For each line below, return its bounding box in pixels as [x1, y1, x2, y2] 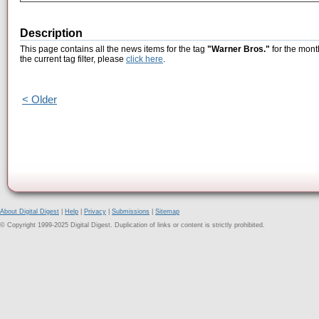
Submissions [112, 208, 150, 215]
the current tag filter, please [20, 54, 126, 65]
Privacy [84, 208, 106, 215]
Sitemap [155, 208, 179, 215]
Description [20, 27, 83, 40]
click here [126, 54, 163, 65]
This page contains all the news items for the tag [20, 44, 207, 55]
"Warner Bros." [207, 44, 270, 55]
